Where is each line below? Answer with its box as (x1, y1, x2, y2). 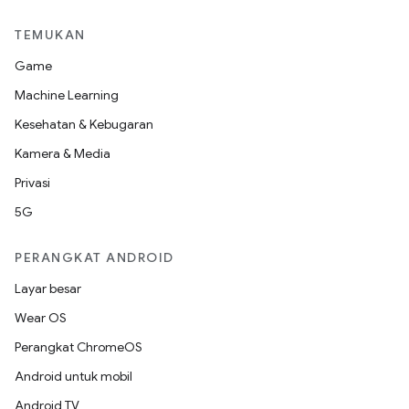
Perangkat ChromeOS (15, 339, 142, 355)
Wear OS (15, 309, 67, 326)
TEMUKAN (15, 26, 86, 43)
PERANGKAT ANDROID (15, 249, 174, 266)
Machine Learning (15, 87, 119, 103)
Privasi (15, 174, 50, 191)
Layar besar (15, 280, 81, 297)
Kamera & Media (15, 145, 110, 162)
